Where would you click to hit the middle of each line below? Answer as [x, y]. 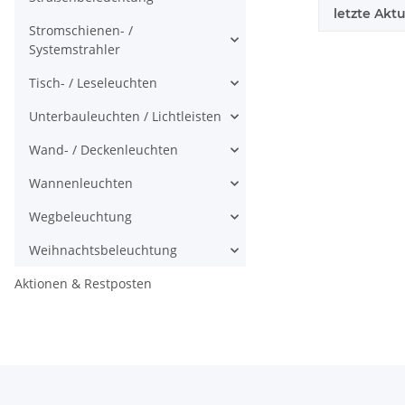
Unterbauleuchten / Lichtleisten [125, 116]
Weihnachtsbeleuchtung [103, 250]
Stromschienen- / [81, 30]
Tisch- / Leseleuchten [93, 83]
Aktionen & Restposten [83, 283]
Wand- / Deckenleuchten [104, 150]
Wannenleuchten [81, 183]
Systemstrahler [75, 49]
